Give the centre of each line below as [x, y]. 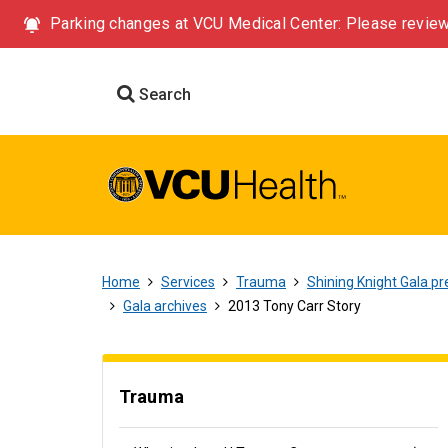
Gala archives [165, 306]
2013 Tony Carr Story [294, 306]
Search [163, 94]
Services [188, 282]
